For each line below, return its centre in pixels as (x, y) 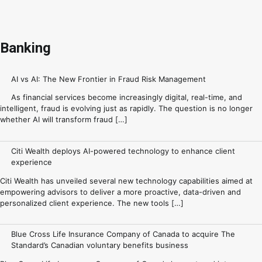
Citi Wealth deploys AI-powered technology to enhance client (123, 151)
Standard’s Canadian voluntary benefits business (100, 245)
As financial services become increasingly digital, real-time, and (127, 97)
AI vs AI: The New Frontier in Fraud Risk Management (109, 79)
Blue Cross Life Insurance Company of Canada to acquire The (123, 234)
